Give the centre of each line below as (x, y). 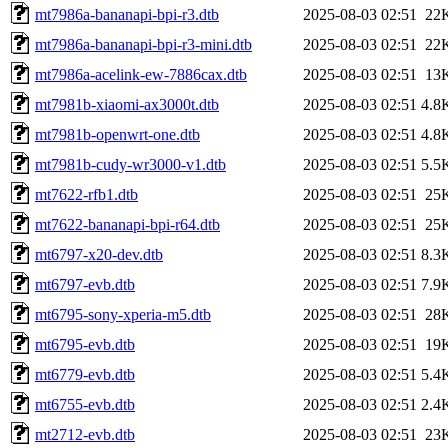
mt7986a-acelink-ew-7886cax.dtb (141, 74)
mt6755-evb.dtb (85, 404)
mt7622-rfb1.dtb (86, 194)
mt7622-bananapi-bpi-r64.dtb (127, 224)
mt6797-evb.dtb (85, 284)
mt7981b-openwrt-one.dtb (117, 134)
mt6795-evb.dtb (85, 344)
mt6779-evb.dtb (85, 374)
